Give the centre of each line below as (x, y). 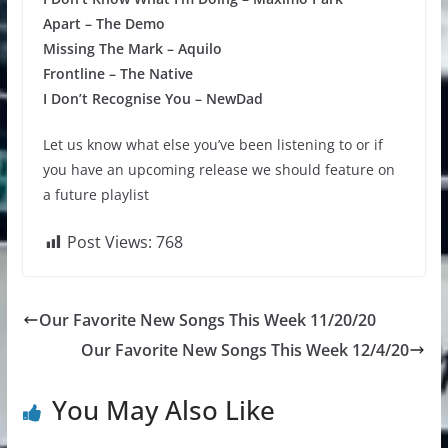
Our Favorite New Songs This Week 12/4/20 (245, 349)
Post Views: (109, 241)
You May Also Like (163, 409)
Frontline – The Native (117, 73)
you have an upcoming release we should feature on (218, 169)
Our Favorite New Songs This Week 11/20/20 (207, 319)
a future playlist (95, 194)
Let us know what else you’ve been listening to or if (212, 144)
